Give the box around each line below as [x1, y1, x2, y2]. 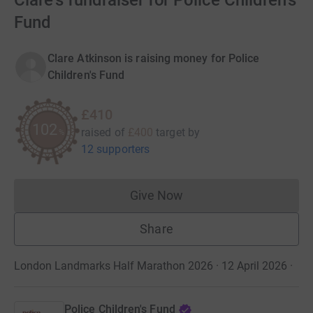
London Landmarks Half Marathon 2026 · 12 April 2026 [14, 259, 287, 272]
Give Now [129, 188, 184, 203]
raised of [81, 126, 125, 139]
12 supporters [81, 143, 150, 156]
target [156, 126, 185, 139]
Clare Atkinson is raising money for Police [48, 52, 260, 65]
